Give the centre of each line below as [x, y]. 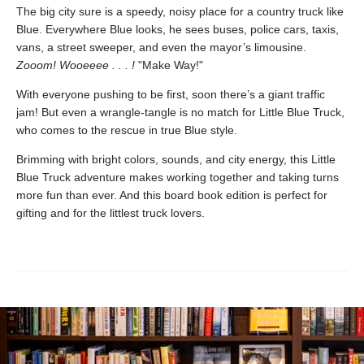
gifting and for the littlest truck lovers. [110, 213]
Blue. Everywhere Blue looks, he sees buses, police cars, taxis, [178, 30]
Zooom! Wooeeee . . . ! [77, 65]
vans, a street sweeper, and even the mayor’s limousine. [161, 48]
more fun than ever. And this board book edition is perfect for [172, 195]
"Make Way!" [171, 65]
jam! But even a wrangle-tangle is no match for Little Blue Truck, [180, 113]
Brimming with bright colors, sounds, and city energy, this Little [176, 160]
